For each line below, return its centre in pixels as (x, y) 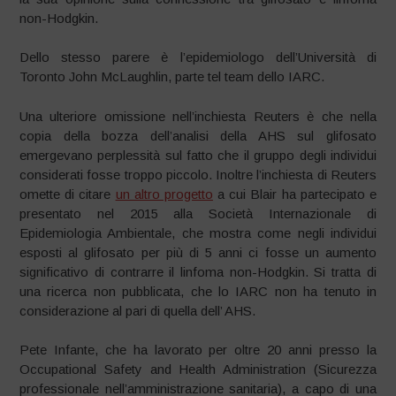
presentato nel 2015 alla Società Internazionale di (198, 213)
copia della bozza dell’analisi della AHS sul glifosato (198, 135)
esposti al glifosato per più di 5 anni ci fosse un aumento (198, 252)
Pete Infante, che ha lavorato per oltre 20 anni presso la (198, 350)
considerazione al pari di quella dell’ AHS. (138, 310)
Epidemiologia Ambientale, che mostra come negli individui (198, 232)
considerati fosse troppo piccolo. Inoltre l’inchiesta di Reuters (198, 174)
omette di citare (68, 194)
